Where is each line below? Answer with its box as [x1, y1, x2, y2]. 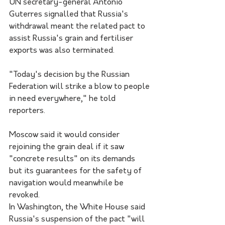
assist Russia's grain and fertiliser [9, 34, 135, 43]
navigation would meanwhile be [9, 179, 126, 187]
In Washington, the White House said [9, 203, 147, 211]
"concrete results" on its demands [9, 155, 137, 163]
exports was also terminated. [9, 46, 115, 55]
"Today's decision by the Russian [9, 70, 132, 79]
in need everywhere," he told [9, 94, 118, 103]
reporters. [9, 106, 45, 115]
